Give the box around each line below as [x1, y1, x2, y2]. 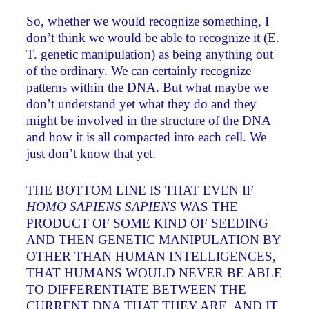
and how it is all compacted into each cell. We [26, 130, 267, 145]
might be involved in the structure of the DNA [26, 113, 271, 128]
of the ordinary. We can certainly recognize [26, 63, 252, 79]
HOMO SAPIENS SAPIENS [26, 199, 177, 215]
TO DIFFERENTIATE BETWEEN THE [26, 282, 247, 297]
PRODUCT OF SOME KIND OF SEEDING [26, 216, 269, 231]
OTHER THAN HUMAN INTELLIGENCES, [26, 249, 277, 264]
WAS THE [177, 199, 239, 215]
